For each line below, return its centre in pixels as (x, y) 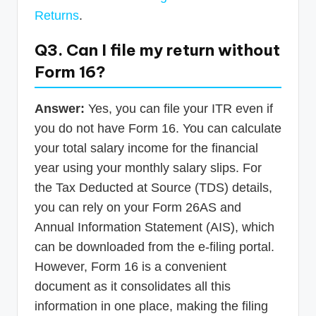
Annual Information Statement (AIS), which (154, 227)
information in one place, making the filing (151, 306)
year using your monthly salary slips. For (148, 168)
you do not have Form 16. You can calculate (158, 128)
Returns (57, 15)
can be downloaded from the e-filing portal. (154, 247)
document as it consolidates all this (133, 286)
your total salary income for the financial (146, 148)
